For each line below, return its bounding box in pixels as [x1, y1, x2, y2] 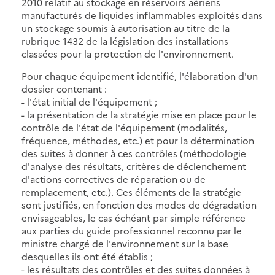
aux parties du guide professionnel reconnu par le [21, 223, 242, 237]
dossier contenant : [21, 82, 107, 95]
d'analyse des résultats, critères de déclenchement [21, 159, 246, 172]
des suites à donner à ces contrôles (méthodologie [21, 146, 246, 160]
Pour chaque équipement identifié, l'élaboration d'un [21, 69, 258, 82]
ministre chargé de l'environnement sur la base [21, 236, 228, 250]
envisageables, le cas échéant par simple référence [21, 211, 246, 224]
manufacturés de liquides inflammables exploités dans [21, 8, 263, 21]
